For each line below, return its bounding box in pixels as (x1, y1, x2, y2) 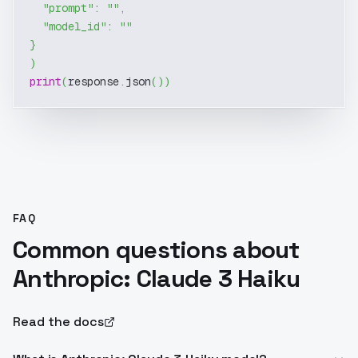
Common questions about (13, 234, 300, 265)
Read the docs (13, 313, 104, 330)
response (68, 74, 119, 89)
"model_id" (42, 19, 106, 34)
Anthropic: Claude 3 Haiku (13, 263, 300, 294)
